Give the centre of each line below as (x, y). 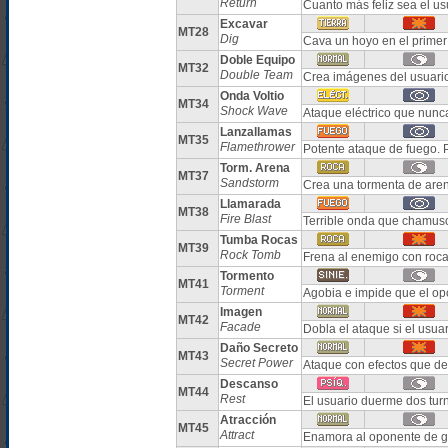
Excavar (243, 24)
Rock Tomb (250, 255)
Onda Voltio (251, 96)
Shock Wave (253, 111)
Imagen (240, 312)
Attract (236, 435)
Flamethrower (257, 147)
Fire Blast (245, 219)
